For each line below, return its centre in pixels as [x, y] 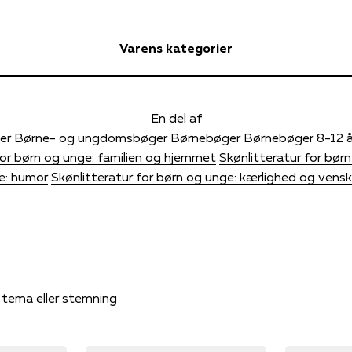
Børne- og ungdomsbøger [91, 137]
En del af [176, 117]
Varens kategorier [176, 48]
